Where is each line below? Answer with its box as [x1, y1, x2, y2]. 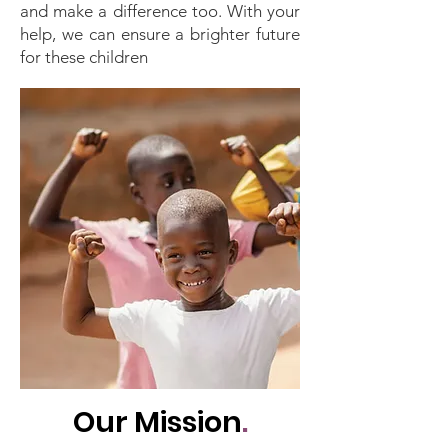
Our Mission [72, 402, 242, 442]
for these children [20, 47, 148, 67]
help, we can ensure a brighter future [20, 24, 300, 44]
